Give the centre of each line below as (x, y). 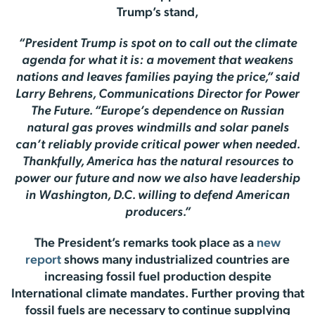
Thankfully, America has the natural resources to (157, 162)
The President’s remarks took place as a (146, 244)
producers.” (157, 213)
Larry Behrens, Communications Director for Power (157, 95)
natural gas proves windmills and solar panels (157, 128)
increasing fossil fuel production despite (157, 277)
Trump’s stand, (157, 13)
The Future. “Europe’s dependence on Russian (157, 111)
